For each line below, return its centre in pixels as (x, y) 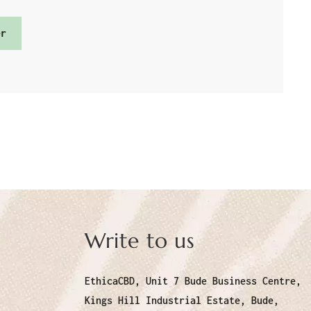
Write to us (140, 241)
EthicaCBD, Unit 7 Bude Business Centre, (193, 281)
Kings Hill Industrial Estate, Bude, (182, 301)
